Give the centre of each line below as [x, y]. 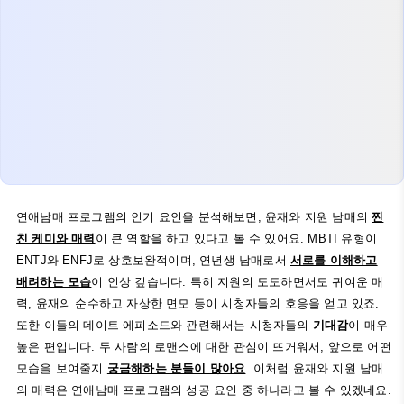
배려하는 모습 [54, 282]
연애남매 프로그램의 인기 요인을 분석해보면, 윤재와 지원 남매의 [194, 217]
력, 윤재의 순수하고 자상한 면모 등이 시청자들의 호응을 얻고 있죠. [198, 303]
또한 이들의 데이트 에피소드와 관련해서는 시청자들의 [165, 325]
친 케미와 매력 [56, 239]
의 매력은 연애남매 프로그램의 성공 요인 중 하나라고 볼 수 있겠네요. [204, 390]
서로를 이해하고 [334, 260]
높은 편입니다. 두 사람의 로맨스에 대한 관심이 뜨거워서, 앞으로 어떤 [204, 347]
